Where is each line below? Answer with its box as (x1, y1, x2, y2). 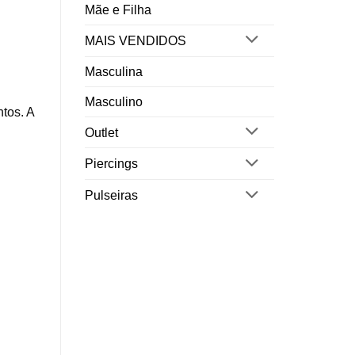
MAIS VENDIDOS (85, 33, 186, 48)
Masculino (85, 94, 143, 109)
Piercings (85, 157, 138, 171)
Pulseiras (85, 189, 138, 203)
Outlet (85, 125, 118, 139)
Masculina (85, 64, 143, 78)
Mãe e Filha (85, 2, 151, 17)
